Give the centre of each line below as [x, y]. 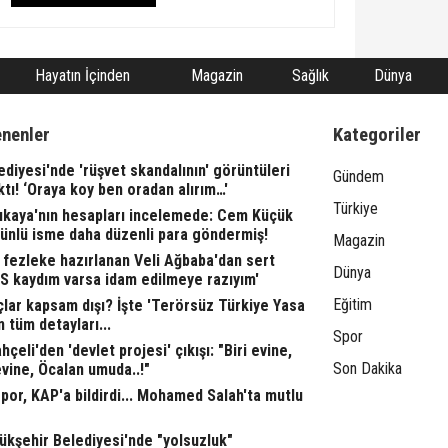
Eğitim [353, 304]
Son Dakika [368, 368]
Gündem [359, 176]
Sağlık [310, 75]
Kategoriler [377, 134]
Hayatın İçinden [82, 75]
